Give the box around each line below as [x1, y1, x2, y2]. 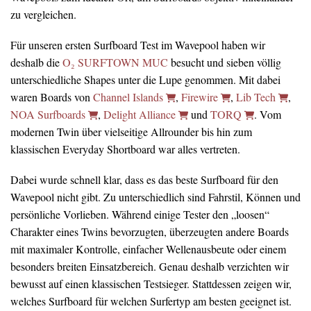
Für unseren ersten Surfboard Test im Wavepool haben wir [10, 37, 265, 52]
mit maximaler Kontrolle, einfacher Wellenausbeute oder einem [10, 242, 286, 257]
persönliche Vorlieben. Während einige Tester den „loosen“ [10, 207, 269, 222]
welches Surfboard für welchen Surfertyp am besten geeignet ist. [10, 294, 292, 309]
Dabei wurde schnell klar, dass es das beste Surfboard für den [10, 172, 278, 187]
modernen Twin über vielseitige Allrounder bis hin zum [10, 124, 252, 139]
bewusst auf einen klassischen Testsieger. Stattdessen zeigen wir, [10, 276, 292, 292]
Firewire [181, 89, 221, 104]
